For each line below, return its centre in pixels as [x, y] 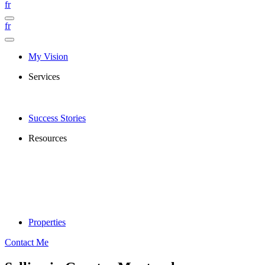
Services [44, 77]
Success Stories [57, 118]
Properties [47, 222]
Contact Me [27, 242]
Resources [48, 138]
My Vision [48, 56]
